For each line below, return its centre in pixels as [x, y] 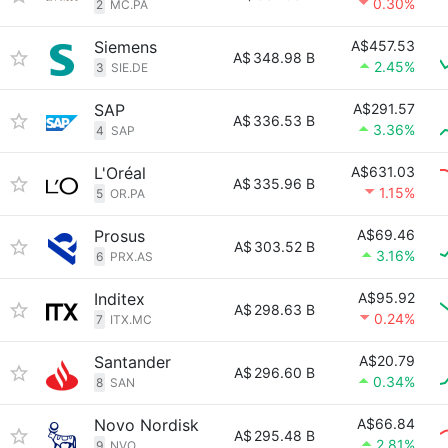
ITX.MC [131, 319]
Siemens [125, 47]
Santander [132, 362]
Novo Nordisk [146, 425]
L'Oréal [120, 173]
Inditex [119, 299]
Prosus [119, 236]
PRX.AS [131, 256]
